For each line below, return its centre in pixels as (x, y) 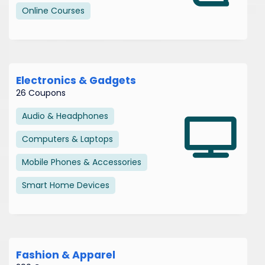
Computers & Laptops (67, 139)
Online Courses (53, 10)
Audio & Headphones (65, 116)
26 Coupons (41, 93)
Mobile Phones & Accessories (82, 162)
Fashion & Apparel (66, 255)
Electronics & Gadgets (76, 80)
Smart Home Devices (66, 185)
